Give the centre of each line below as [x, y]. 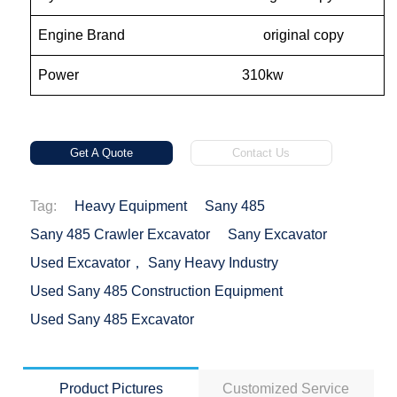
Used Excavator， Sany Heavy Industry [155, 263]
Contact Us [261, 153]
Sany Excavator [278, 235]
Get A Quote [101, 153]
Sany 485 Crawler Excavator [121, 235]
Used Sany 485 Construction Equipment [157, 292]
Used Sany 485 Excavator [113, 320]
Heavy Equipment [131, 206]
